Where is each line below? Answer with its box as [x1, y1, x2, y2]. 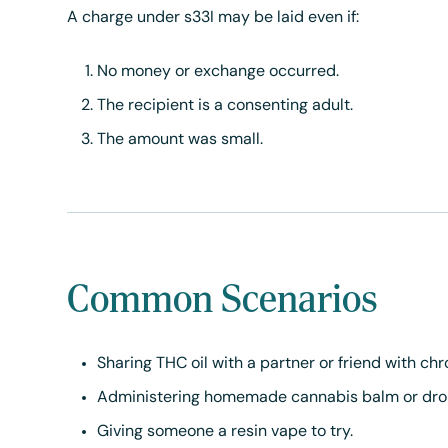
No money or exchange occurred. [97, 64, 340, 80]
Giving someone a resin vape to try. [97, 424, 354, 440]
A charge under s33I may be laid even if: [67, 10, 360, 26]
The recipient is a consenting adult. [97, 98, 354, 114]
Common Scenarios [67, 274, 379, 322]
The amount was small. [97, 132, 264, 148]
